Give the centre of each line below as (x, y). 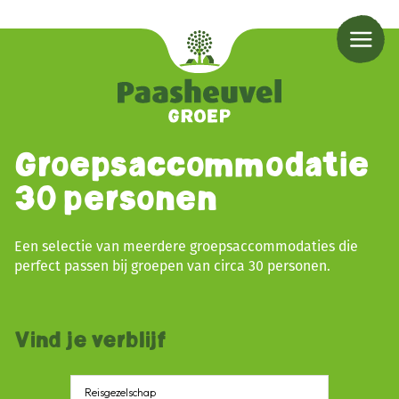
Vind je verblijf (90, 340)
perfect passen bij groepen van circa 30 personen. (172, 265)
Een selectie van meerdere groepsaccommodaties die (186, 246)
